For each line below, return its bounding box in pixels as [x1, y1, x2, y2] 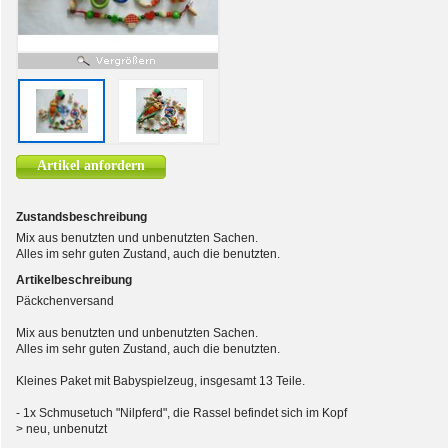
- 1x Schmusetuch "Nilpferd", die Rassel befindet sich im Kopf [16, 406, 347, 420]
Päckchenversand [16, 294, 114, 308]
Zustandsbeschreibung [16, 210, 147, 224]
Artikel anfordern [37, 158, 145, 173]
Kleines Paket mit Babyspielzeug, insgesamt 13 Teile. [16, 374, 305, 388]
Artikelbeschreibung [16, 273, 132, 287]
